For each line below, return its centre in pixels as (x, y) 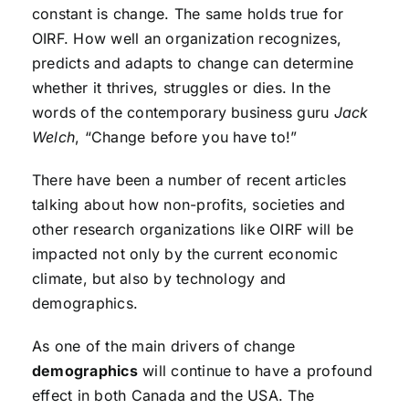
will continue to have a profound (255, 371)
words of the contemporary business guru (183, 112)
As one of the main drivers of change (163, 346)
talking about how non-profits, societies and (189, 204)
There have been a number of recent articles (189, 180)
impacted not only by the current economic (184, 254)
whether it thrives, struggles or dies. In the (181, 88)
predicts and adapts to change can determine (193, 63)
